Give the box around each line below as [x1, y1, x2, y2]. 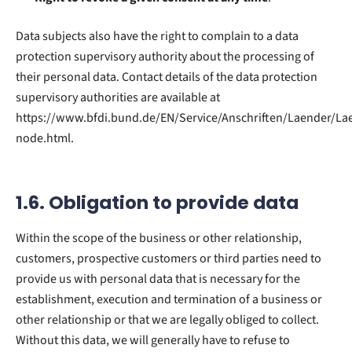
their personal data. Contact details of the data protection [16, 68, 317, 86]
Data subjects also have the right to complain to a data [16, 27, 299, 45]
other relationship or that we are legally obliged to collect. [16, 310, 319, 328]
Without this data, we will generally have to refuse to [16, 331, 290, 349]
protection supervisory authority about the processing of [16, 47, 314, 65]
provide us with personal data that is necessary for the [16, 269, 300, 288]
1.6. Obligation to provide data [16, 189, 299, 215]
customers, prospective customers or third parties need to [16, 249, 321, 267]
